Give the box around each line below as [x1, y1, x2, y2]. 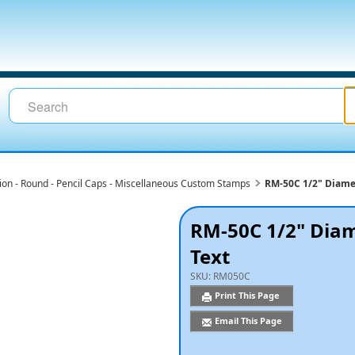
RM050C [213, 269, 251, 283]
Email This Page [215, 315, 283, 326]
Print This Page [215, 289, 283, 301]
